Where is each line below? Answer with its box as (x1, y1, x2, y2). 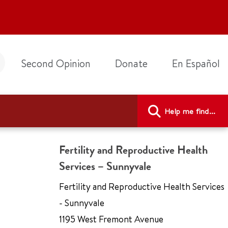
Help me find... (164, 105, 216, 117)
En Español (172, 56, 220, 70)
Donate (115, 56, 148, 70)
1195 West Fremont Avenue (59, 213, 164, 225)
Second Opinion (21, 56, 91, 70)
